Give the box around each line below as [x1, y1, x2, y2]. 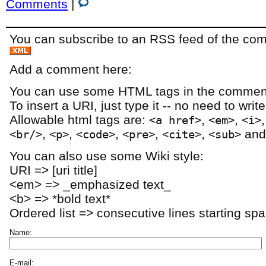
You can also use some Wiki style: [9, 148, 204, 163]
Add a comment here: [9, 62, 132, 76]
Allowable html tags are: [9, 112, 150, 126]
